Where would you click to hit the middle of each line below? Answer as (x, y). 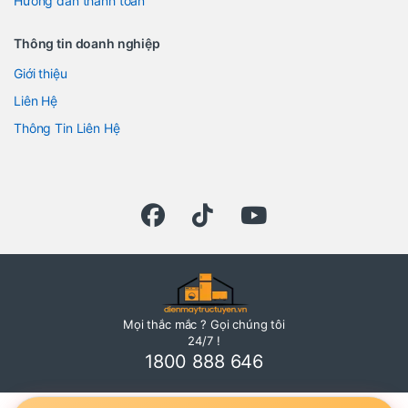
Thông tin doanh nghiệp (87, 43)
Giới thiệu (41, 73)
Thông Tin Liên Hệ (67, 127)
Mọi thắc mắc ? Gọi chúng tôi (204, 324)
